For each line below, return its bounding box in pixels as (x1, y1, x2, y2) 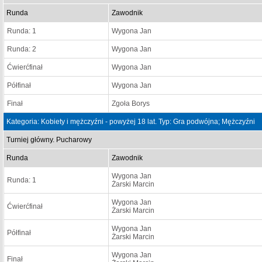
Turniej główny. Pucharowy (6, 136, 92, 144)
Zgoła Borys (112, 99, 150, 108)
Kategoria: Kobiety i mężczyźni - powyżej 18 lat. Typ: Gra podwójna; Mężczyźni (6, 118, 255, 126)
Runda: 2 (7, 45, 36, 53)
